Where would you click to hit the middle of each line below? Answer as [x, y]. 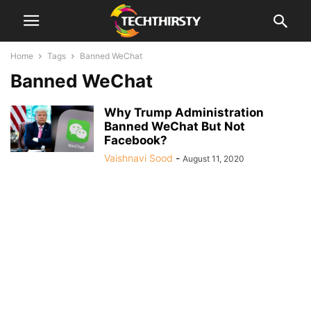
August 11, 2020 [213, 159]
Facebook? [136, 140]
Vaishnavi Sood [138, 158]
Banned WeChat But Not [175, 126]
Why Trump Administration [184, 112]
